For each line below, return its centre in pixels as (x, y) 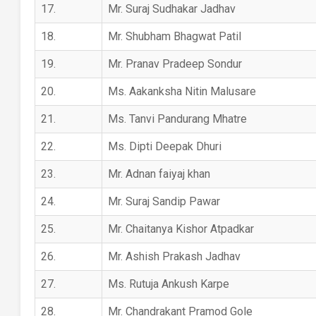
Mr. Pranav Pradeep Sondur (175, 64)
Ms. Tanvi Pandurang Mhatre (177, 119)
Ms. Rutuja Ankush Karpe (168, 284)
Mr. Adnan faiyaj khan (159, 174)
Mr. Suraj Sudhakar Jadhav (171, 9)
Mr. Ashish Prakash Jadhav (174, 256)
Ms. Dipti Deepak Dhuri (164, 146)
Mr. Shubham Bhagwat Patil (174, 36)
